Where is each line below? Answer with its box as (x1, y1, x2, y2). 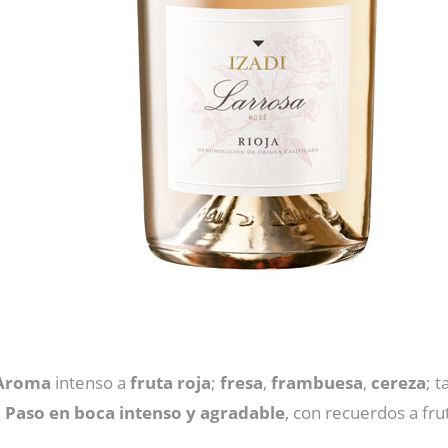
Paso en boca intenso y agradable (5, 401, 285, 424)
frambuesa (271, 371, 363, 394)
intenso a (51, 371, 130, 394)
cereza (371, 371, 426, 394)
